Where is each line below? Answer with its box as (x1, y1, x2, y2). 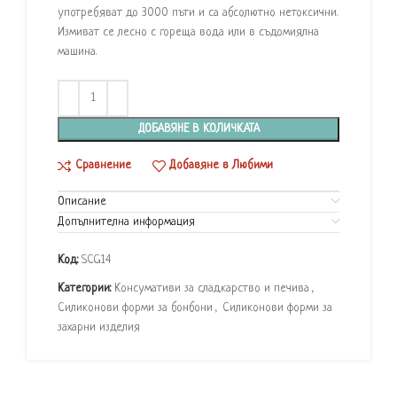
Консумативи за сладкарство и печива (114, 281, 309, 295)
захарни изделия (58, 320, 140, 334)
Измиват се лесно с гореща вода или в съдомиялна (58, 25, 319, 39)
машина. (58, 44, 97, 58)
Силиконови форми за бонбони (58, 300, 213, 315)
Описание (58, 194, 106, 208)
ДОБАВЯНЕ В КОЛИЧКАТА (137, 121, 260, 136)
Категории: (58, 281, 111, 295)
